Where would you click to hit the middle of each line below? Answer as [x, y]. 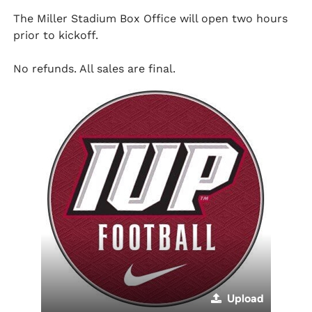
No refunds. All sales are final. [95, 69]
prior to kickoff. [56, 35]
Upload [245, 298]
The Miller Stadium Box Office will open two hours [151, 18]
